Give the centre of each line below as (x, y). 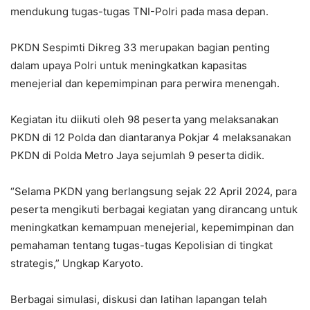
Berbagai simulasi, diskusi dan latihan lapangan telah (139, 300)
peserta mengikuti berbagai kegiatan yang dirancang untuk (154, 210)
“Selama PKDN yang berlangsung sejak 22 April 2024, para (154, 192)
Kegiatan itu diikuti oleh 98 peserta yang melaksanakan (145, 120)
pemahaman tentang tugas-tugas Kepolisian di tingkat (142, 246)
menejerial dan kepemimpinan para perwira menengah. (145, 84)
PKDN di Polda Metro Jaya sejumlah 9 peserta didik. (137, 156)
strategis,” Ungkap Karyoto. (77, 264)
